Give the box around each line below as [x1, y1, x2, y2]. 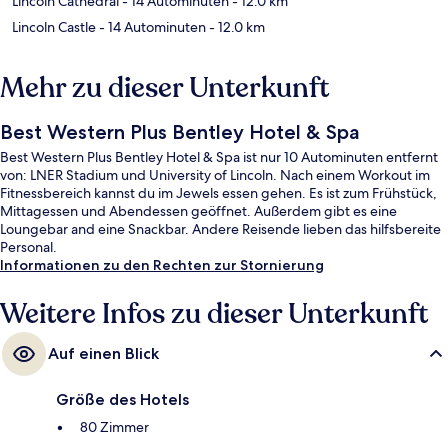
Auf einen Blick [48, 344, 159, 364]
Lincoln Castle [12, 18, 96, 37]
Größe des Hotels [56, 390, 189, 410]
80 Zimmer [80, 418, 149, 437]
